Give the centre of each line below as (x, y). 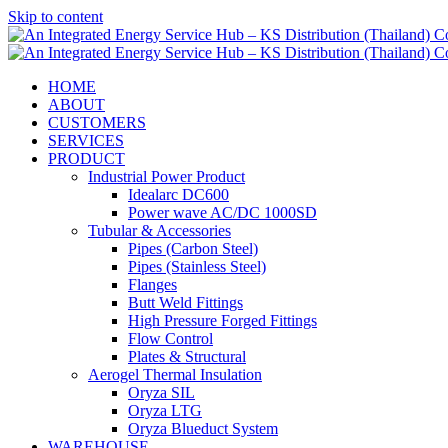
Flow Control (170, 338)
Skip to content (55, 16)
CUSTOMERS (97, 122)
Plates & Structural (187, 356)
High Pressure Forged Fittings (222, 320)
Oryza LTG (165, 410)
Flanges (152, 284)
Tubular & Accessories (159, 230)
